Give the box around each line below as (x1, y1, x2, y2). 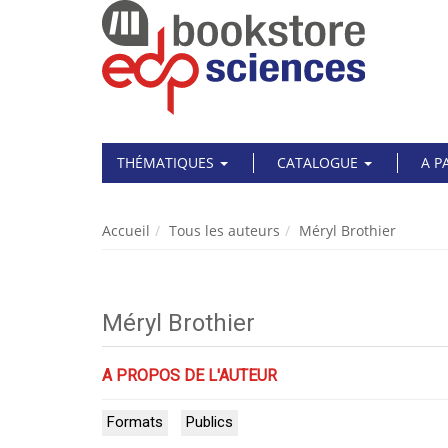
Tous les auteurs (169, 221, 280, 240)
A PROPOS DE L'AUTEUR (102, 366, 277, 385)
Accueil (102, 221, 150, 240)
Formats (107, 413, 163, 431)
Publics (186, 413, 233, 431)
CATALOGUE (277, 153, 362, 172)
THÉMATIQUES (117, 153, 218, 172)
